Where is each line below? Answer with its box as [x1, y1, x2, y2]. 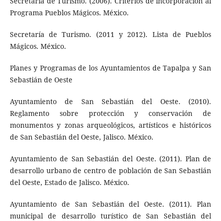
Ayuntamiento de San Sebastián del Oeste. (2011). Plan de [9, 154, 212, 164]
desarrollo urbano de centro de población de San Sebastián [9, 166, 212, 176]
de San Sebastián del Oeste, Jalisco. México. [9, 132, 153, 142]
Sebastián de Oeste [9, 75, 73, 85]
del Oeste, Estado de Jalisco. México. [9, 178, 129, 187]
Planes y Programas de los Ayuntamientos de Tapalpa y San [9, 63, 212, 73]
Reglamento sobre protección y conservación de [9, 109, 212, 118]
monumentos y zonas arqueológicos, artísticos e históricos [9, 120, 212, 130]
